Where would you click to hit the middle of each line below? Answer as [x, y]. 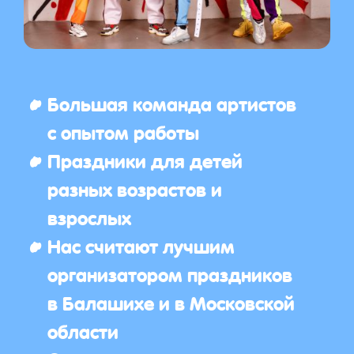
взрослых [89, 217]
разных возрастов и [135, 188]
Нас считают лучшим [141, 245]
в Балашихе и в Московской [171, 302]
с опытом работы [123, 131]
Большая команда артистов [172, 103]
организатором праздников [170, 273]
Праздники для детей [145, 160]
